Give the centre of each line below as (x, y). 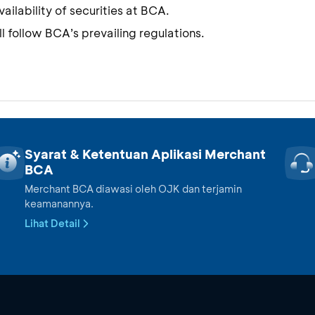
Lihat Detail (52, 223)
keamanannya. (59, 204)
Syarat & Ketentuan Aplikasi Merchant (145, 154)
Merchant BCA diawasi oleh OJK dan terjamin (133, 189)
